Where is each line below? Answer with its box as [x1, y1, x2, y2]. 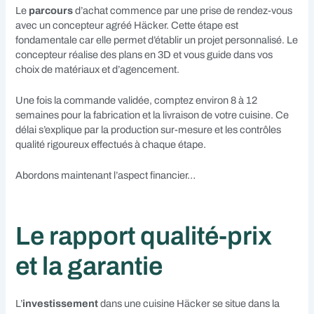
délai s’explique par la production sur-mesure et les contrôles [15, 123, 282, 135]
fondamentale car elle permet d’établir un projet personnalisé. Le [15, 34, 299, 46]
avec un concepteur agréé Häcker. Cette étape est [15, 19, 239, 31]
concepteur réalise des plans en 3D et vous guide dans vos [15, 48, 273, 60]
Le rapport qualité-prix [15, 222, 273, 251]
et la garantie [15, 252, 163, 281]
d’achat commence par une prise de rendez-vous [73, 4, 293, 16]
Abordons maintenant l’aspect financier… [15, 170, 196, 182]
